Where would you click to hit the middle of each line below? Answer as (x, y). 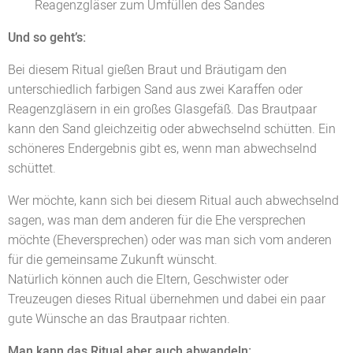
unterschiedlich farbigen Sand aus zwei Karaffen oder (155, 89)
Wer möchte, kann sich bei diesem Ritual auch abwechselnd (173, 201)
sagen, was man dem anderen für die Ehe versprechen (157, 220)
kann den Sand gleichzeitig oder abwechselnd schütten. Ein (172, 129)
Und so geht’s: (47, 37)
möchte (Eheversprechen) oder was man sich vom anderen (170, 240)
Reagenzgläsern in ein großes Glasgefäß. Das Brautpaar (162, 109)
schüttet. (32, 168)
